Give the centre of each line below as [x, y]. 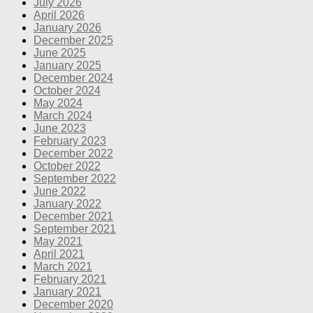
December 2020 [73, 304]
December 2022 [73, 153]
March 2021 [63, 266]
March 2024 [63, 115]
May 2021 [58, 241]
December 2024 [73, 78]
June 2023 [60, 128]
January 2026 [67, 27]
